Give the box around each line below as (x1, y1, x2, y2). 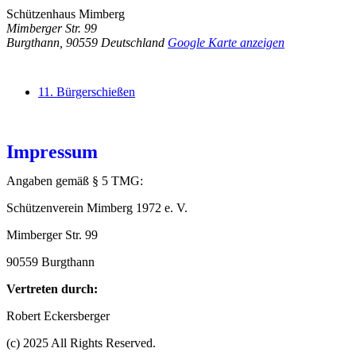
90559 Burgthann (6, 254, 95, 269)
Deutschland (101, 35, 164, 49)
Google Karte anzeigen (168, 35, 284, 49)
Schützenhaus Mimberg (6, 6, 125, 21)
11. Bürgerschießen (38, 84, 135, 99)
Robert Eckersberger (6, 308, 110, 323)
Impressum (6, 141, 98, 162)
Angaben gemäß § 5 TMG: (6, 173, 146, 188)
